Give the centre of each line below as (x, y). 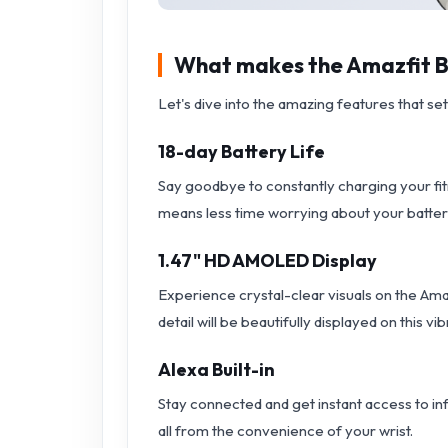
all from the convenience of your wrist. (285, 430)
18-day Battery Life (241, 151)
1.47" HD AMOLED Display (267, 260)
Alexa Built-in (216, 369)
